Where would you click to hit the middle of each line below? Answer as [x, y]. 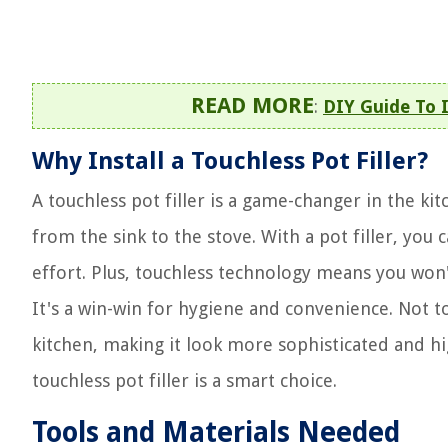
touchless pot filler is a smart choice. [184, 380]
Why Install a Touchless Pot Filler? [230, 161]
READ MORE [252, 105]
